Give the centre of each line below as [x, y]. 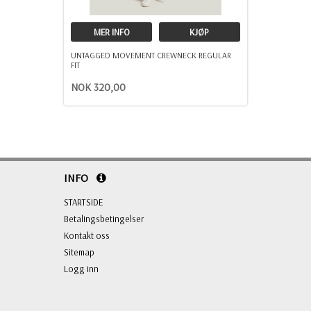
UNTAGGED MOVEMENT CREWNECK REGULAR [151, 56]
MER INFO [111, 32]
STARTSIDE [83, 202]
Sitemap [79, 252]
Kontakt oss [87, 236]
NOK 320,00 [98, 87]
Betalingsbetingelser [104, 219]
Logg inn [81, 269]
